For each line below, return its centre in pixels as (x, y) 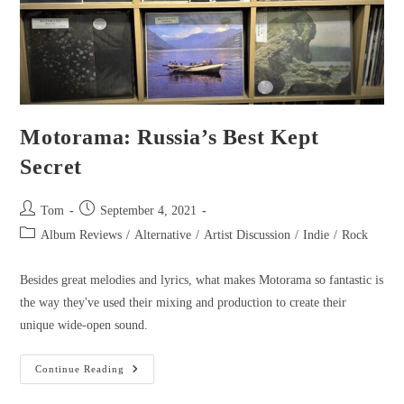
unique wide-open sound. (84, 325)
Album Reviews (82, 235)
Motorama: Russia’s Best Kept (170, 137)
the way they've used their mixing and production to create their (184, 303)
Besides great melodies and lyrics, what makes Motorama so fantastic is (202, 280)
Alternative (163, 235)
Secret (51, 167)
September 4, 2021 (149, 211)
